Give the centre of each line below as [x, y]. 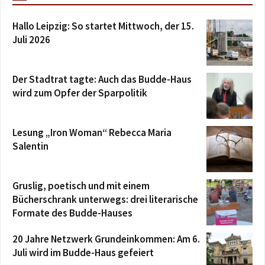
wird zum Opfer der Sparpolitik [80, 93]
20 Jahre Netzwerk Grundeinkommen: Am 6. [106, 239]
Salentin [30, 146]
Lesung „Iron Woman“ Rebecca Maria [92, 132]
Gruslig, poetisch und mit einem [81, 185]
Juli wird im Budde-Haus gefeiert [83, 252]
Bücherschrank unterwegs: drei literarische [105, 199]
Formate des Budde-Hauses [72, 213]
